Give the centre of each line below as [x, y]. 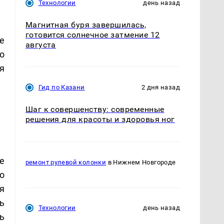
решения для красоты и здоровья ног [100, 119]
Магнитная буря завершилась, [86, 25]
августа [40, 45]
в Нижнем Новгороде [141, 162]
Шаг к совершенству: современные [95, 109]
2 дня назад [160, 87]
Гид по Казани [61, 87]
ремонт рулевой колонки [66, 162]
